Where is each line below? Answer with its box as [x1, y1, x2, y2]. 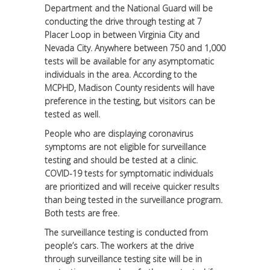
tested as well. [45, 108, 100, 120]
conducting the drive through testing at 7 [45, 15, 202, 27]
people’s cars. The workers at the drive [45, 239, 194, 251]
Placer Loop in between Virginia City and [45, 28, 199, 40]
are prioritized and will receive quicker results [45, 180, 219, 192]
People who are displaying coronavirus [45, 127, 193, 139]
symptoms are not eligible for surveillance [45, 140, 206, 152]
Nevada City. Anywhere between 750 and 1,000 [45, 42, 225, 54]
